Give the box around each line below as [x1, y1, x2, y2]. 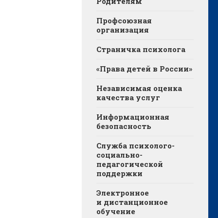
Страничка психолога [96, 44, 185, 54]
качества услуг [96, 92, 160, 103]
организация [96, 25, 149, 35]
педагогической [96, 159, 163, 169]
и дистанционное [96, 197, 168, 207]
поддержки [96, 168, 143, 179]
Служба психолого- [96, 141, 175, 151]
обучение [96, 206, 135, 217]
